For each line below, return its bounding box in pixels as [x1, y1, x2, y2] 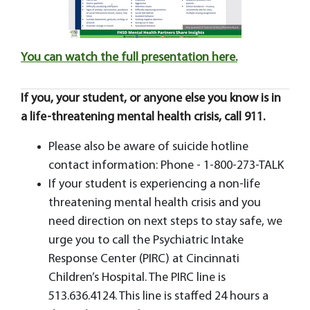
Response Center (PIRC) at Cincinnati [48, 253, 239, 266]
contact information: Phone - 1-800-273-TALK [48, 159, 284, 173]
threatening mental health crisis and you [48, 197, 261, 210]
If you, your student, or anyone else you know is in [21, 92, 281, 106]
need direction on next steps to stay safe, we [48, 215, 282, 229]
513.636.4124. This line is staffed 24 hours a [48, 290, 268, 304]
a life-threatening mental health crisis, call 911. [21, 111, 268, 125]
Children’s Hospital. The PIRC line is [48, 271, 226, 285]
